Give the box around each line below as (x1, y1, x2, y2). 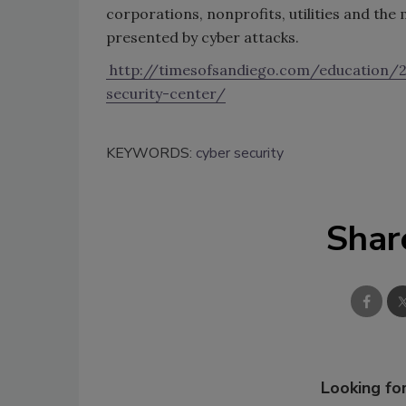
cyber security (196, 142, 284, 163)
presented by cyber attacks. (106, 27, 299, 46)
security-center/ (106, 83, 226, 102)
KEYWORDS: (106, 142, 196, 163)
